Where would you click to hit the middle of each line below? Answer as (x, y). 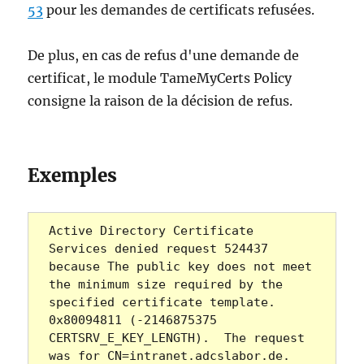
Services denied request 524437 (158, 249)
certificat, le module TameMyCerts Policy (160, 78)
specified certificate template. (162, 303)
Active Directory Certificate (151, 231)
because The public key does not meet (180, 267)
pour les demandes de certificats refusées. (179, 10)
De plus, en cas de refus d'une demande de (164, 56)
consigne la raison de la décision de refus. (160, 101)
